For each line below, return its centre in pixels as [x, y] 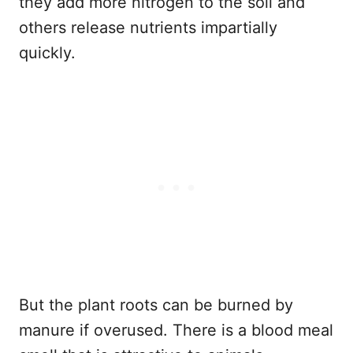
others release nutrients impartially [148, 27]
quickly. [47, 52]
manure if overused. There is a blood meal [176, 330]
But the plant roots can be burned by [156, 305]
